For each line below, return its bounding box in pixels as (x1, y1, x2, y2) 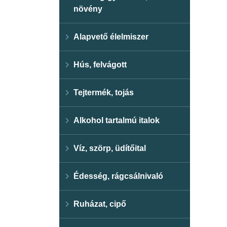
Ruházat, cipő (73, 200, 126, 208)
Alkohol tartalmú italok (73, 116, 160, 125)
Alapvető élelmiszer (73, 32, 148, 41)
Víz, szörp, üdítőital (73, 144, 146, 153)
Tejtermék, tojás (73, 88, 134, 97)
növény (73, 5, 102, 13)
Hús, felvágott (73, 60, 127, 69)
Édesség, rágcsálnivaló (73, 172, 163, 180)
